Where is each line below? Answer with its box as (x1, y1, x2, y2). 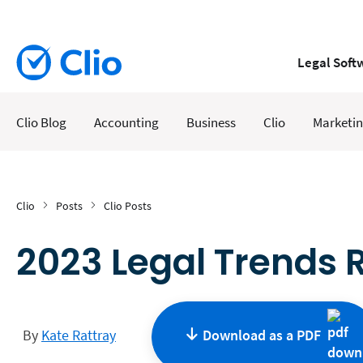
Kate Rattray (41, 326, 116, 345)
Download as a (199, 326, 297, 345)
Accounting (94, 113, 159, 131)
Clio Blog (16, 113, 66, 131)
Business (186, 113, 236, 131)
